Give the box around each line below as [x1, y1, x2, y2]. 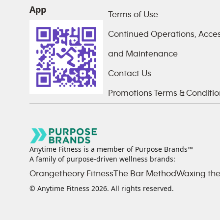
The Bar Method [113, 169, 176, 179]
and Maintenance [108, 50, 178, 58]
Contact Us [108, 69, 151, 78]
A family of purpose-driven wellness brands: [29, 154, 175, 164]
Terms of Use [108, 10, 158, 19]
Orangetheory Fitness [29, 169, 113, 179]
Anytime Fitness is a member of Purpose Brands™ [29, 144, 193, 154]
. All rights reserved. [107, 184, 174, 193]
